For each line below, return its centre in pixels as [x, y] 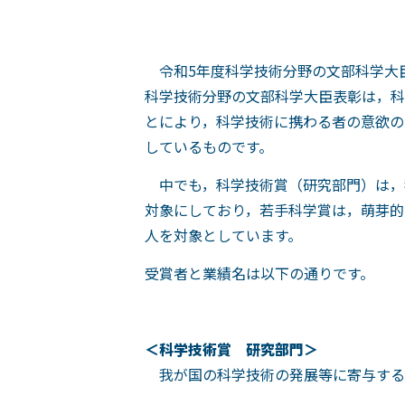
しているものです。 [209, 146]
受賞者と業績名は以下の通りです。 [259, 273]
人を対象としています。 [223, 235]
